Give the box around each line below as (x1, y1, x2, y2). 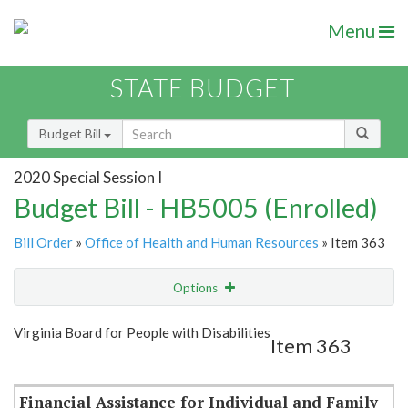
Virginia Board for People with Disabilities (14, 324, 270, 342)
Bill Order (14, 234, 73, 251)
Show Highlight (106, 317, 190, 332)
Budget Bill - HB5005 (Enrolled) (14, 191, 378, 224)
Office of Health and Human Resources (85, 234, 319, 251)
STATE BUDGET (110, 73, 295, 104)
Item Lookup (18, 355, 90, 372)
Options (173, 280, 220, 296)
